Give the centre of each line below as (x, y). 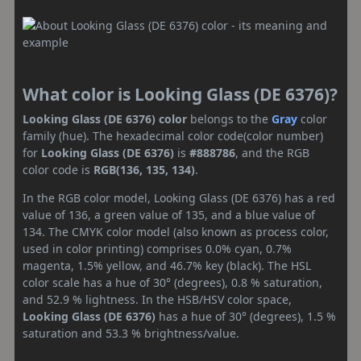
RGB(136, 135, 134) (144, 170)
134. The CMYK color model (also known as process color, (176, 232)
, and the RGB (272, 153)
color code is (58, 170)
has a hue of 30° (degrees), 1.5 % (246, 316)
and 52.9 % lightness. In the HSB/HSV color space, (157, 299)
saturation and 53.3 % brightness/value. (131, 333)
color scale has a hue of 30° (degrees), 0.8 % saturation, (172, 282)
